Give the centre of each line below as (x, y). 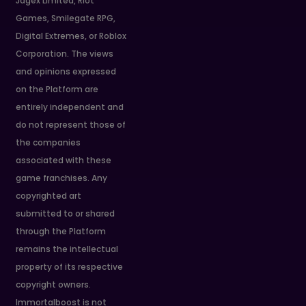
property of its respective (70, 267)
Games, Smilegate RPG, (66, 18)
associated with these (64, 161)
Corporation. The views (65, 54)
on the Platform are (57, 89)
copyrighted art (49, 196)
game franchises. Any (62, 178)
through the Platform (61, 232)
